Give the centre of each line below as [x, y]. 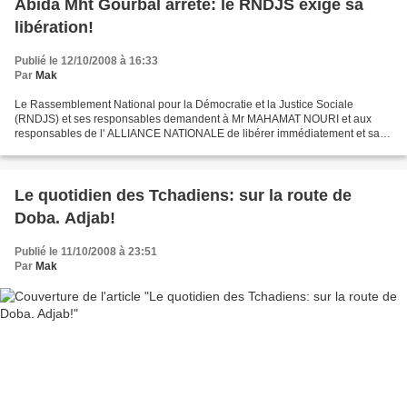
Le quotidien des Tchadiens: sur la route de [183, 195]
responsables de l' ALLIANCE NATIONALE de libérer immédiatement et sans [203, 133]
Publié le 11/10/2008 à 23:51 [86, 251]
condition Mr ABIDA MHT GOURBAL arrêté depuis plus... [154, 148]
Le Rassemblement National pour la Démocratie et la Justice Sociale [184, 104]
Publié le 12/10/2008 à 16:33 [86, 60]
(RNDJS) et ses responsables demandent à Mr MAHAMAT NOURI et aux [193, 119]
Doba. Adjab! [65, 218]
